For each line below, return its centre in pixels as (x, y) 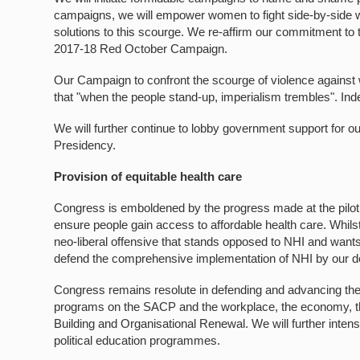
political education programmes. (137, 340)
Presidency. (85, 145)
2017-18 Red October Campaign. (141, 49)
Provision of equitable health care (148, 176)
